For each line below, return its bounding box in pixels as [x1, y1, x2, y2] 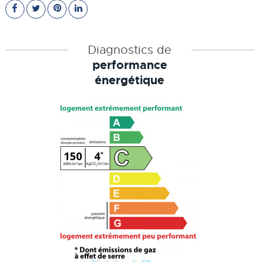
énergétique [95, 73, 165, 88]
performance [92, 57, 167, 73]
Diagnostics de [88, 42, 172, 58]
